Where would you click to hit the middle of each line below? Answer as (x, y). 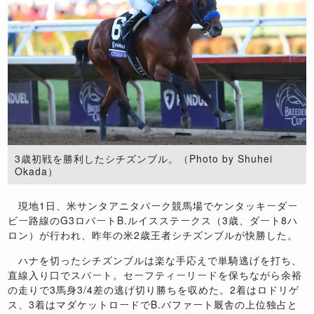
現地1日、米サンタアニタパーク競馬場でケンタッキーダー (153, 205)
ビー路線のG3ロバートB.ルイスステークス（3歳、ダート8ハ (153, 220)
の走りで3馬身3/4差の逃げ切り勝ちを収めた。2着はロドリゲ (154, 289)
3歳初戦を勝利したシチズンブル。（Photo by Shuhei (144, 158)
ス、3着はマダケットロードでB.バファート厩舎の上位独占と (153, 304)
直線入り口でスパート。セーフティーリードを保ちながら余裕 (155, 274)
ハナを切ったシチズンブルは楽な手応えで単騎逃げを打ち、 (155, 260)
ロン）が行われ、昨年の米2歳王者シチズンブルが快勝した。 (153, 234)
